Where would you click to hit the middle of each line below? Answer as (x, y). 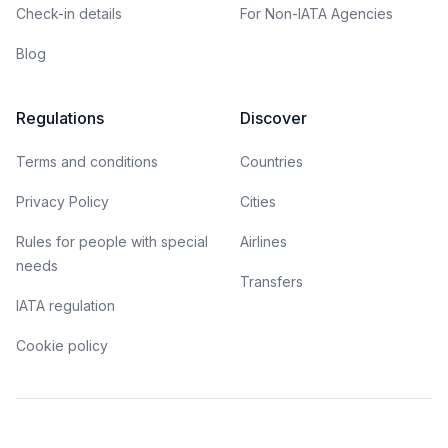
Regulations (60, 118)
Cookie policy (62, 345)
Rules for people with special (112, 241)
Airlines (263, 241)
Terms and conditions (87, 161)
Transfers (271, 281)
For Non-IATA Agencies (316, 13)
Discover (273, 118)
